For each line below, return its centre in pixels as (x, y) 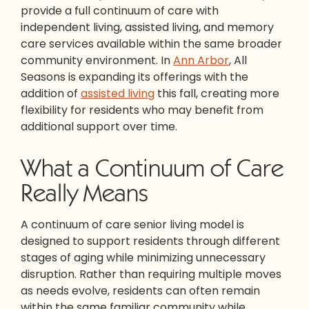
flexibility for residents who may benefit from (142, 110)
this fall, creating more (217, 93)
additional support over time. (99, 127)
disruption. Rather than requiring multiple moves (151, 274)
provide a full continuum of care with (120, 11)
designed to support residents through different (150, 241)
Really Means (84, 192)
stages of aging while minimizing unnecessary (143, 257)
